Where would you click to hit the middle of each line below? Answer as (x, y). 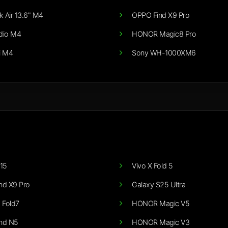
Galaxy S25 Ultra (159, 185)
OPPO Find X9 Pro (161, 15)
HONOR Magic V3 (161, 222)
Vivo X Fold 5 (152, 166)
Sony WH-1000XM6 (164, 53)
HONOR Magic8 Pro (164, 34)
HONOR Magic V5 (161, 204)
